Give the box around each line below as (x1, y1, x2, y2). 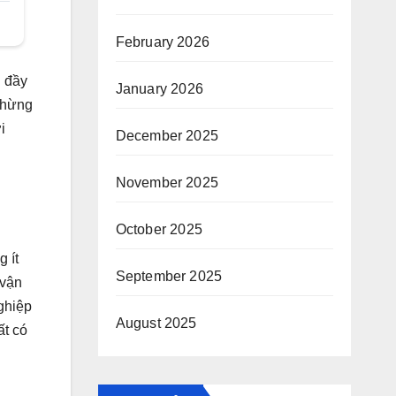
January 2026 (115, 81, 203, 96)
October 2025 (115, 222, 202, 237)
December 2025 (115, 128, 219, 143)
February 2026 (115, 34, 210, 49)
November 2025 (115, 175, 219, 190)
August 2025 (115, 316, 197, 331)
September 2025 (115, 269, 223, 284)
